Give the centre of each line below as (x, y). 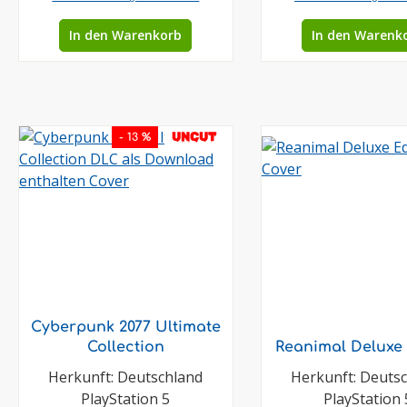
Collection (125, 347)
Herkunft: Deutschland (126, 377)
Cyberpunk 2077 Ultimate (125, 327)
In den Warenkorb (126, 35)
